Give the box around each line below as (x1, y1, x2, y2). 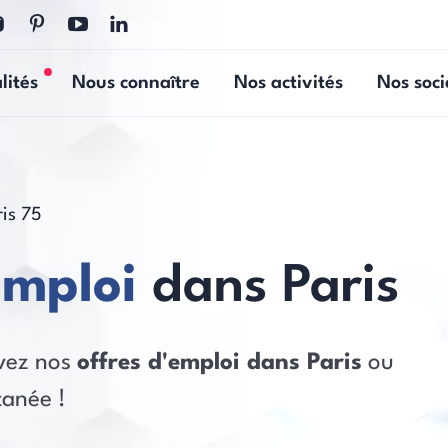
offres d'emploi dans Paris (77, 351, 362, 375)
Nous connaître (72, 73, 200, 92)
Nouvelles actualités (47, 76, 219, 95)
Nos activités (234, 73, 343, 92)
